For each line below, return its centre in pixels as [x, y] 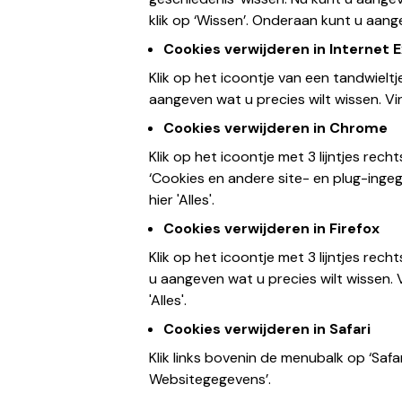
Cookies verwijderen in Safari [267, 329]
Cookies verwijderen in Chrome [276, 128]
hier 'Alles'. [184, 200]
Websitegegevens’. [210, 379]
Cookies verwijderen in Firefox [272, 228]
